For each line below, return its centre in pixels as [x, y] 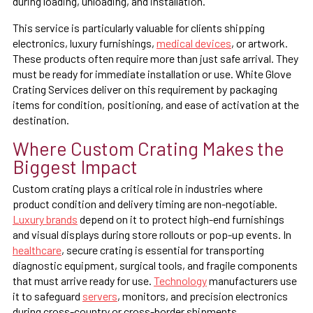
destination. [41, 119]
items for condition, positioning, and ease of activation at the [156, 104]
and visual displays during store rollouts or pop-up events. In [152, 234]
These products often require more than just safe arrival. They [155, 58]
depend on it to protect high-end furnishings [181, 219]
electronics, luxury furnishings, [85, 43]
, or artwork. [260, 43]
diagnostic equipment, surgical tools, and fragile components [155, 265]
